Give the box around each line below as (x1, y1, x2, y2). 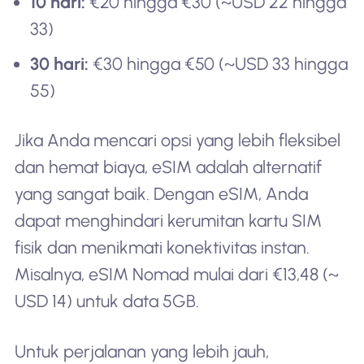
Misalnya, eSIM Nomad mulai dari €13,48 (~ (14, 264, 339, 285)
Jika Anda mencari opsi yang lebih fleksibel (14, 130, 340, 151)
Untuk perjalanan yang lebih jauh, (14, 341, 269, 362)
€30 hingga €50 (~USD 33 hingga (89, 53, 349, 74)
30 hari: (30, 53, 89, 74)
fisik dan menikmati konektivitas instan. (14, 237, 310, 258)
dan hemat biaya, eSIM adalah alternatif (14, 157, 322, 178)
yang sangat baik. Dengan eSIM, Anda (14, 184, 308, 205)
